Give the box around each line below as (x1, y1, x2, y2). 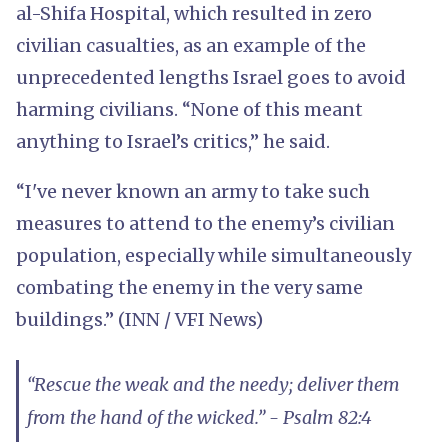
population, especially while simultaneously (16, 243, 411, 267)
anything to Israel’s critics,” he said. (16, 129, 330, 153)
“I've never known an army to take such (16, 179, 370, 203)
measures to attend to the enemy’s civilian (16, 211, 395, 235)
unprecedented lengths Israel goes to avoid (16, 65, 406, 89)
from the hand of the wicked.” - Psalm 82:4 (27, 405, 372, 429)
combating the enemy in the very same (16, 275, 363, 299)
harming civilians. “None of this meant (16, 97, 363, 121)
